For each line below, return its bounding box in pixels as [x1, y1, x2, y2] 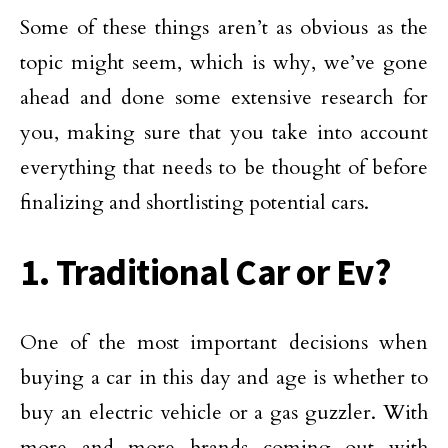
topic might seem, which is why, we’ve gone [20, 49, 428, 76]
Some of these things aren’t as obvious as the [20, 14, 428, 41]
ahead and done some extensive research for [20, 84, 428, 111]
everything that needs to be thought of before [20, 154, 428, 181]
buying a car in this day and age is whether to [20, 364, 428, 391]
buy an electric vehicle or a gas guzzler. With [20, 399, 428, 426]
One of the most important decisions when [20, 329, 428, 356]
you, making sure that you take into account [20, 119, 428, 146]
